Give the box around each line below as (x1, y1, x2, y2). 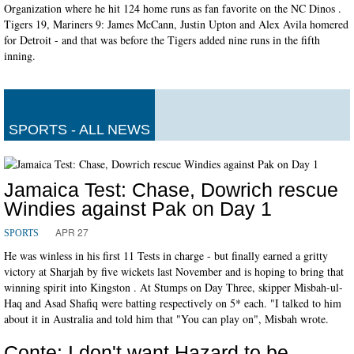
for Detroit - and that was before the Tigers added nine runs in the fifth (4, 32, 320, 47)
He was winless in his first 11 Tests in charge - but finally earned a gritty (4, 247, 328, 263)
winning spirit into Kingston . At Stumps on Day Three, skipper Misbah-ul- (4, 279, 343, 295)
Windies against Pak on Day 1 (4, 197, 272, 220)
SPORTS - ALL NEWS (9, 121, 150, 137)
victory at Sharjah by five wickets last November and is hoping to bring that (4, 263, 344, 279)
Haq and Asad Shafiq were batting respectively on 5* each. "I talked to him (4, 295, 341, 311)
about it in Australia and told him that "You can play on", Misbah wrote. (4, 311, 329, 326)
